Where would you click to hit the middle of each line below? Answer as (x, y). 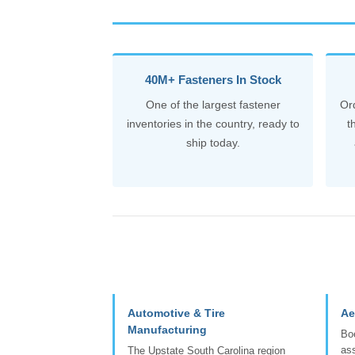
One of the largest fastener (213, 104)
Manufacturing (167, 329)
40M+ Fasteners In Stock (213, 79)
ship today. (213, 142)
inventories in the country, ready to (213, 123)
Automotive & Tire (176, 313)
